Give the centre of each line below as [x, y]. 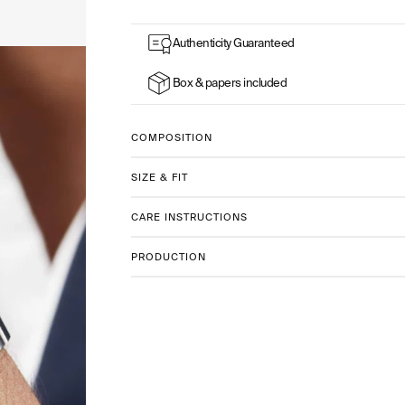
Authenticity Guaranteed [233, 43]
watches [156, 34]
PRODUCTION [168, 256]
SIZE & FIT [159, 177]
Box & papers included [230, 83]
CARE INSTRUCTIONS [189, 217]
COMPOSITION [171, 137]
